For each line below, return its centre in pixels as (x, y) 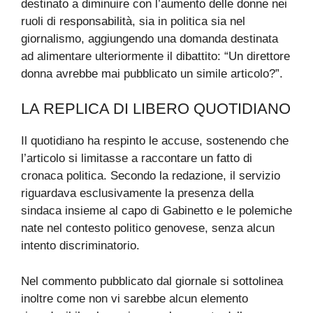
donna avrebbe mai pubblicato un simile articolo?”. (152, 73)
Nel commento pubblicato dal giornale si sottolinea (152, 281)
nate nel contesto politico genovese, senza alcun (148, 228)
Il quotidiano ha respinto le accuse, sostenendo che (155, 141)
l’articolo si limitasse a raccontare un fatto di (137, 159)
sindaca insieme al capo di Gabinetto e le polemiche (156, 211)
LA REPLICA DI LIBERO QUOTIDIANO (156, 109)
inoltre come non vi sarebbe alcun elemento (134, 298)
